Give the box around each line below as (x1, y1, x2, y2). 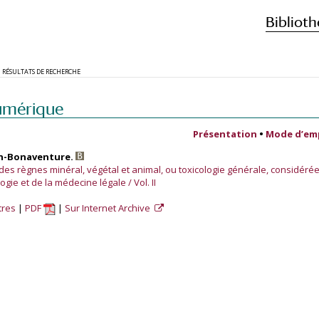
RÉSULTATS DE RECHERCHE (2, 67, 80, 76)
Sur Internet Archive (65, 202, 152, 214)
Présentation (193, 127, 257, 140)
